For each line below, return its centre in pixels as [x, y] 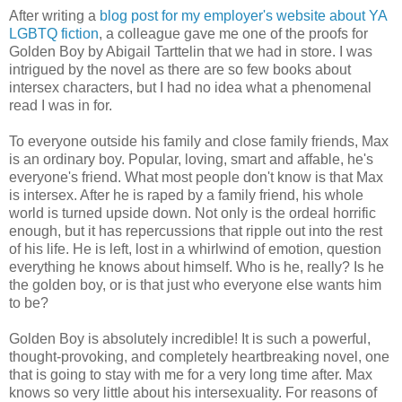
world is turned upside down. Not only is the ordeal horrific [192, 213]
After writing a [54, 15]
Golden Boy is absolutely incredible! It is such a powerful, [190, 338]
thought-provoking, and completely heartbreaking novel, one [199, 356]
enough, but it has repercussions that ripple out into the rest [196, 231]
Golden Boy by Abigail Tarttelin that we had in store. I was [191, 51]
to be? [29, 302]
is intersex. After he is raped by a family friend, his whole [186, 195]
